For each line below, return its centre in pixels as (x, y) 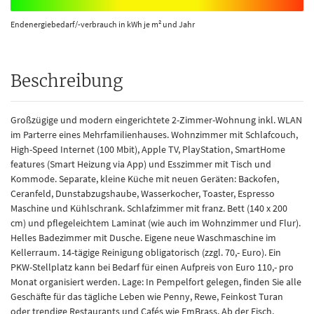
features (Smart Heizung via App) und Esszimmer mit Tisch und (141, 164)
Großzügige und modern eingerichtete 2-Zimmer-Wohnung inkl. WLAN (156, 120)
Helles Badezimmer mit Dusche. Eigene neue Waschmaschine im (143, 238)
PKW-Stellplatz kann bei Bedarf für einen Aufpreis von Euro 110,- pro (152, 267)
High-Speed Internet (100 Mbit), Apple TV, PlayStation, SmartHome (148, 149)
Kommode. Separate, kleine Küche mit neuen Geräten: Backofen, (145, 179)
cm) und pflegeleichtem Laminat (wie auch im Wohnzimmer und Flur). (156, 223)
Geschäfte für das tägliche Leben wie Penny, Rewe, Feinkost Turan (147, 296)
